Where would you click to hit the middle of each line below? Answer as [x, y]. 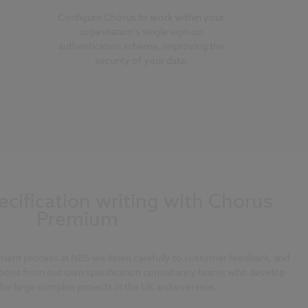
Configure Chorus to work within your [141, 16]
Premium [77, 219]
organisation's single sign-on [141, 31]
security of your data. [141, 60]
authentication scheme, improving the [141, 45]
